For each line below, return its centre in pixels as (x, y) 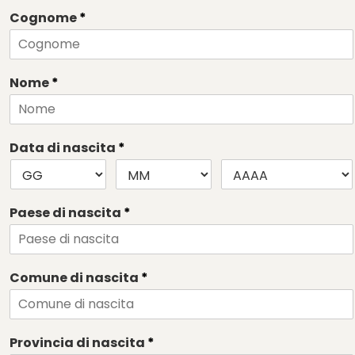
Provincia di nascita (78, 342)
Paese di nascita (67, 212)
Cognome (44, 17)
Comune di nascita (75, 277)
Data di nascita (64, 147)
